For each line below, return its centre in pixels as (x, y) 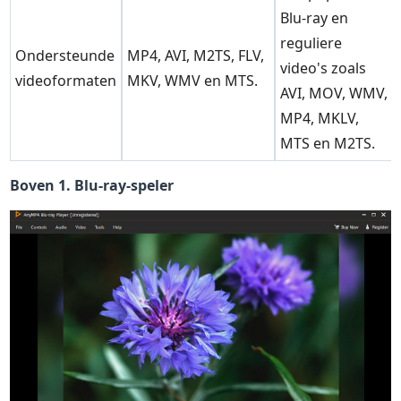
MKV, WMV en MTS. (193, 81)
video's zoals (324, 68)
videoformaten (66, 81)
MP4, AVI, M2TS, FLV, (196, 56)
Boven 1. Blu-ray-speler (92, 186)
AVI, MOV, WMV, (334, 94)
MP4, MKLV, (320, 119)
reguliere (311, 43)
